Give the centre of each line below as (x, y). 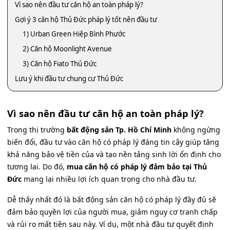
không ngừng (196, 130)
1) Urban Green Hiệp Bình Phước (74, 34)
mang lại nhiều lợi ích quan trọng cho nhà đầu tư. (109, 179)
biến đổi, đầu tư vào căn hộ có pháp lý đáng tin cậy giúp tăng (113, 142)
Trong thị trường (37, 130)
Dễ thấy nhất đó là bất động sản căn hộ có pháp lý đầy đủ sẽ (112, 200)
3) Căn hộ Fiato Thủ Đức (60, 63)
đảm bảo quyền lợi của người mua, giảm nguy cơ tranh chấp (112, 212)
